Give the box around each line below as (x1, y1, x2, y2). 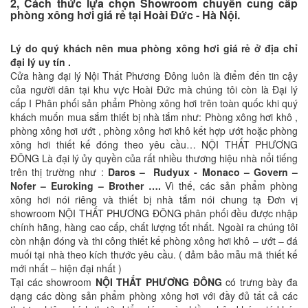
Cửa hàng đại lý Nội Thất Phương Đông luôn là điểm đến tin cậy (10, 68, 298, 82)
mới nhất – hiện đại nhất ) (10, 261, 127, 275)
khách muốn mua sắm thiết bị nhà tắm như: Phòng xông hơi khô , (10, 109, 298, 124)
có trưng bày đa (221, 274, 298, 289)
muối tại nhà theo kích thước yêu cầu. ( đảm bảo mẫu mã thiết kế (10, 247, 298, 261)
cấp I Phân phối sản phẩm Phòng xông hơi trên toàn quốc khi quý (10, 96, 298, 110)
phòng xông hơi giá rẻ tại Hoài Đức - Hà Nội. (10, 6, 243, 23)
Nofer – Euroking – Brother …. (10, 178, 166, 192)
